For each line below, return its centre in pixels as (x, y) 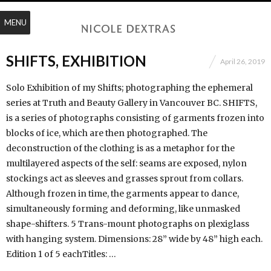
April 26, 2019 (243, 61)
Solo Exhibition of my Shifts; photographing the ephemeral (129, 88)
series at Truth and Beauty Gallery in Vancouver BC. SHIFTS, (132, 103)
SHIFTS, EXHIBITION (76, 61)
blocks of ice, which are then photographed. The (107, 133)
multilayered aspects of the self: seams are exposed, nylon (126, 163)
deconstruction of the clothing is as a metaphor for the (120, 148)
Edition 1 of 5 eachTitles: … (61, 254)
